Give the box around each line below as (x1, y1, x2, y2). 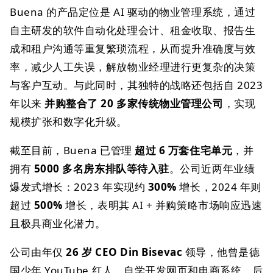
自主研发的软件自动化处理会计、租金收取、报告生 (10, 23, 256, 37)
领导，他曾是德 (182, 245, 260, 259)
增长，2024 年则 (176, 180, 261, 194)
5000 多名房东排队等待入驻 (34, 161, 169, 175)
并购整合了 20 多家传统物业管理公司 (44, 96, 224, 110)
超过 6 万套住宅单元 (135, 143, 233, 157)
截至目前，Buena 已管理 (10, 143, 135, 157)
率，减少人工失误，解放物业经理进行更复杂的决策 (10, 60, 256, 74)
